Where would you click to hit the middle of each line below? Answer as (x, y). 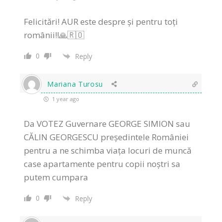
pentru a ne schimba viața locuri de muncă (108, 151)
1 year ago (65, 99)
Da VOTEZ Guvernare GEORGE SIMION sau (107, 124)
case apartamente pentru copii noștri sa (102, 164)
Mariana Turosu (75, 84)
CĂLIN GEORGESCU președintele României (107, 137)
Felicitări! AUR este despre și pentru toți (101, 22)
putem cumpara (56, 177)
